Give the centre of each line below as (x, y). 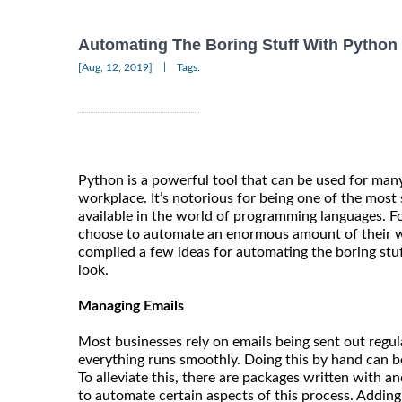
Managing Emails (131, 306)
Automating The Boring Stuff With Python (238, 44)
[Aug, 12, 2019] (115, 67)
